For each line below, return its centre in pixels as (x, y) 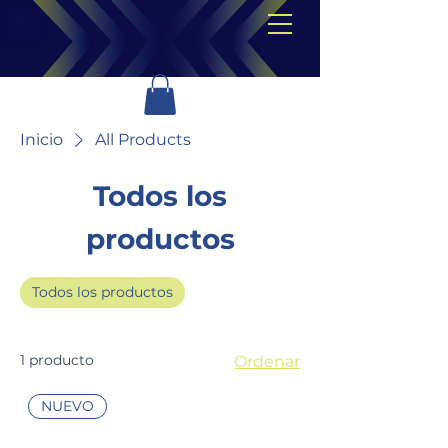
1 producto (57, 359)
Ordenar (267, 361)
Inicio (41, 139)
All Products (143, 139)
